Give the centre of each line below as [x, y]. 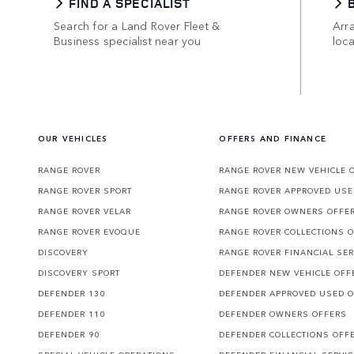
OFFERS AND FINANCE [273, 139]
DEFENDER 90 [69, 335]
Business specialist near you [128, 40]
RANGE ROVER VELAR [85, 211]
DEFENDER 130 [72, 294]
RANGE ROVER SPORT [85, 191]
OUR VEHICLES [73, 139]
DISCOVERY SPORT [79, 273]
